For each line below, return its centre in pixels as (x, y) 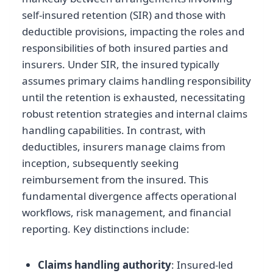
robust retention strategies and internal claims (135, 113)
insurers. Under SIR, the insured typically (121, 64)
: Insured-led (202, 264)
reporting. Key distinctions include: (106, 229)
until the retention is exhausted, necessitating (133, 97)
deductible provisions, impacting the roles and (133, 31)
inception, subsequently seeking (100, 163)
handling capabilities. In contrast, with (114, 130)
